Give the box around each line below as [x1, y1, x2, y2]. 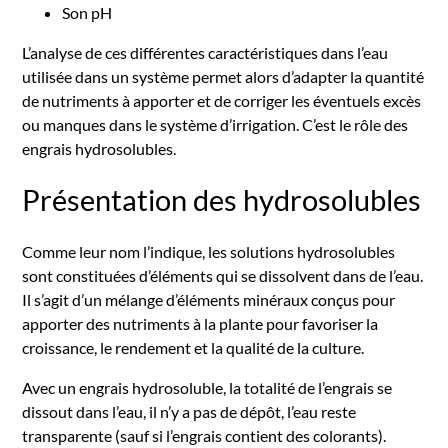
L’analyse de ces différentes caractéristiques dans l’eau [22, 43, 389, 63]
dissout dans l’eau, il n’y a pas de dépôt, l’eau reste [22, 401, 357, 421]
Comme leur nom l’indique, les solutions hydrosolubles [22, 241, 396, 261]
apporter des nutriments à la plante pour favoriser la [22, 313, 379, 333]
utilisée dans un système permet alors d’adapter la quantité [22, 67, 425, 87]
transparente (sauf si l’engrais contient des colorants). [22, 425, 387, 445]
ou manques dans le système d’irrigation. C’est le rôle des [22, 115, 409, 135]
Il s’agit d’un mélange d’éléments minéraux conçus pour [22, 289, 396, 309]
